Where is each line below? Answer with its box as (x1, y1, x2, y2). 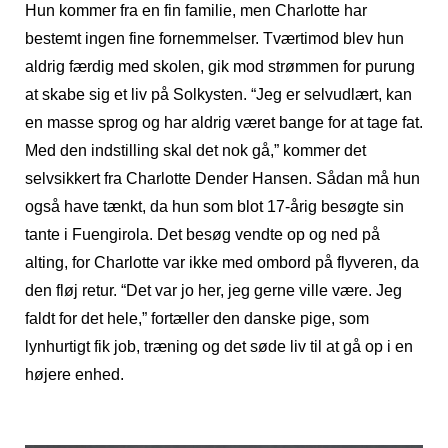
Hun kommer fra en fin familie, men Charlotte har (25, 2, 367, 20)
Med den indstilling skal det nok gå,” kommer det (25, 142, 366, 160)
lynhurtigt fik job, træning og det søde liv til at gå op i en (25, 338, 413, 356)
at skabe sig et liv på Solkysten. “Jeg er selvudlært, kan (25, 86, 412, 104)
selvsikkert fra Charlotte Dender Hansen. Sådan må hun (25, 170, 420, 188)
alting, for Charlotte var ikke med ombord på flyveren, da (25, 254, 419, 272)
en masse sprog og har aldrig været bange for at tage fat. (25, 114, 423, 132)
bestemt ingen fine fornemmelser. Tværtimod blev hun (25, 30, 404, 48)
